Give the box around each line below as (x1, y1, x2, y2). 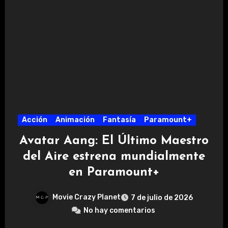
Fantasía (102, 116, 136, 125)
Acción (21, 116, 47, 125)
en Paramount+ (69, 166, 159, 179)
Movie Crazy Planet (52, 193, 121, 202)
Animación (55, 116, 95, 125)
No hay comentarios (83, 206, 155, 215)
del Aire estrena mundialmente (23, 151, 205, 163)
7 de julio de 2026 (131, 193, 193, 203)
